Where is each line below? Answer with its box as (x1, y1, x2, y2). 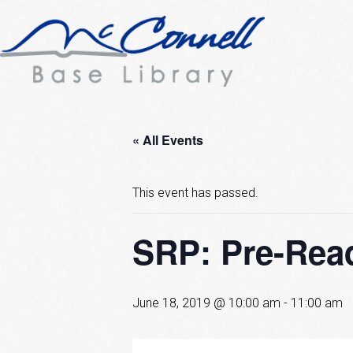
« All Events (132, 131, 203, 150)
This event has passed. (132, 185, 258, 201)
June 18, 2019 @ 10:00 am (132, 295, 281, 311)
